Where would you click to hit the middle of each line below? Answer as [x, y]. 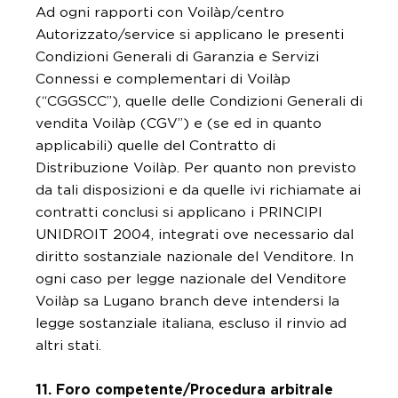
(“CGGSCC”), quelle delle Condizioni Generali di [199, 101]
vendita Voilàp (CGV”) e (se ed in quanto [179, 123]
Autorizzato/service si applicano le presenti [190, 35]
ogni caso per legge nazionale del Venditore [191, 279]
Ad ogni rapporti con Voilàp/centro [160, 12]
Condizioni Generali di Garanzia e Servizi [177, 57]
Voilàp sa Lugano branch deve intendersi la [187, 301]
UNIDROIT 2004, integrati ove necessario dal [195, 235]
